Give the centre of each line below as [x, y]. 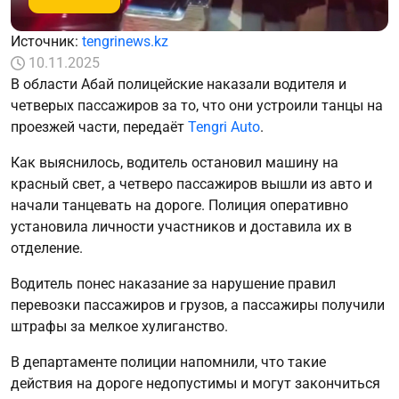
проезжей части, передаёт [99, 126]
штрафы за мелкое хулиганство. [119, 326]
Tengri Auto [224, 126]
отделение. [47, 248]
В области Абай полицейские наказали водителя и [179, 84]
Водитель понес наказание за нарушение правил [173, 283]
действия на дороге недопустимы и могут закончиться [195, 383]
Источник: [46, 41]
